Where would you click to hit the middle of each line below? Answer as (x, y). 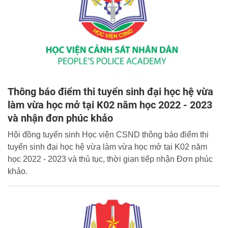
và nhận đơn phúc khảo (60, 118)
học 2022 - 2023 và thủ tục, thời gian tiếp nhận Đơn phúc (110, 159)
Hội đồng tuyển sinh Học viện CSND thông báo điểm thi (108, 134)
